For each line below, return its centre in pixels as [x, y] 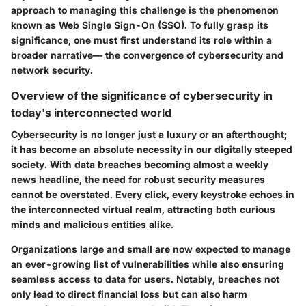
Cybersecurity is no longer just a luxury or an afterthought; [149, 134]
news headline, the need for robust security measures [138, 179]
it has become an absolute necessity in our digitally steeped [152, 149]
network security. [52, 70]
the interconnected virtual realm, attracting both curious [143, 209]
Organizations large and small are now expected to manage [151, 249]
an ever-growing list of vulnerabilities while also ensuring [148, 264]
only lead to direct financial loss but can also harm [129, 294]
